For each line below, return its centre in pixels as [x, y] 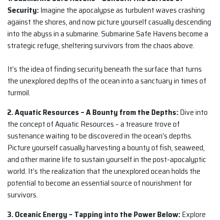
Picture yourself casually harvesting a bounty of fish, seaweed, [106, 148]
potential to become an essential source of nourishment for [100, 183]
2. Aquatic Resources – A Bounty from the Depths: [93, 112]
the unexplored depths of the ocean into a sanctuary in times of [107, 81]
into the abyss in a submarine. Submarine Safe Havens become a [108, 34]
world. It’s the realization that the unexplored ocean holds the [104, 171]
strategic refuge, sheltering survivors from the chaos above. [101, 46]
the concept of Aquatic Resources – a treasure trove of [94, 124]
